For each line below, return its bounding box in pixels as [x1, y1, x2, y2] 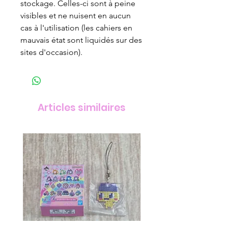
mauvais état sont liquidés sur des [20, 35, 142, 45]
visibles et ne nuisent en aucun [20, 10, 131, 20]
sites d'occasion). [20, 47, 84, 57]
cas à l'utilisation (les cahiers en [20, 22, 132, 33]
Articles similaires [37, 100, 126, 115]
